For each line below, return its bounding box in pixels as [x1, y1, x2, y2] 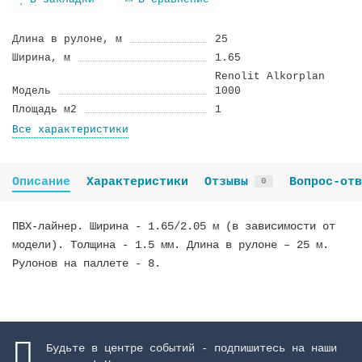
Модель [12, 84, 51, 97]
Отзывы [204, 174, 248, 189]
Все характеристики [12, 123, 128, 136]
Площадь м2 [12, 103, 77, 116]
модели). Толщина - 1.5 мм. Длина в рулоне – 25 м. [12, 238, 329, 251]
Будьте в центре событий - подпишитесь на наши [46, 341, 337, 355]
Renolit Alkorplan [214, 69, 325, 82]
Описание [12, 174, 70, 189]
